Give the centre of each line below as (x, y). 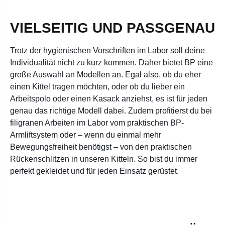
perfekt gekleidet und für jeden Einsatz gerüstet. (94, 171)
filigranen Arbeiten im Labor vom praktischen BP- (97, 123)
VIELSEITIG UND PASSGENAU (113, 28)
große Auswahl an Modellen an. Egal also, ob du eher (105, 74)
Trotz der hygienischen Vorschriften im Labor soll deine (107, 50)
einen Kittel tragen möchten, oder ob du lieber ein (97, 86)
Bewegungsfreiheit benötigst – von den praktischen (101, 147)
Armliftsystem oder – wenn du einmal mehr (86, 135)
